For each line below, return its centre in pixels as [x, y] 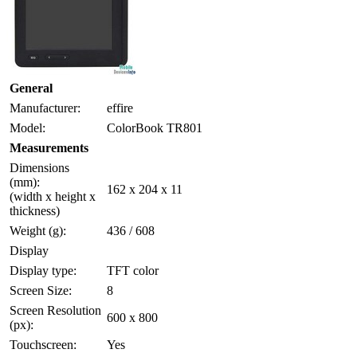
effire [120, 108]
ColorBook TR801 [155, 127]
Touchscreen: [43, 344]
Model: [27, 127]
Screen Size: [41, 290]
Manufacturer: [45, 108]
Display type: [43, 270]
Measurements [49, 147]
